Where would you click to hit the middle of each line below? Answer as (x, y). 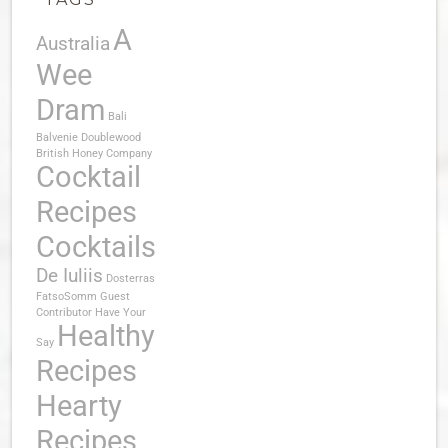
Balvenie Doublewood (88, 137)
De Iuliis (69, 275)
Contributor (64, 312)
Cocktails (96, 246)
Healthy (106, 335)
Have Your (120, 312)
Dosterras (130, 278)
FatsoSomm (66, 296)
